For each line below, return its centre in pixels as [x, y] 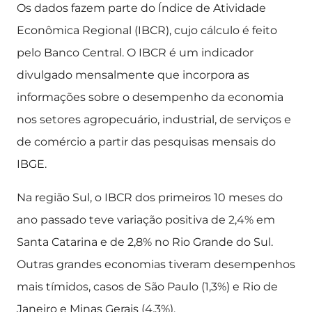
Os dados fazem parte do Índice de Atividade [141, 8]
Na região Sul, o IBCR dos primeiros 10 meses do [150, 197]
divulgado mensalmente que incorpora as [133, 75]
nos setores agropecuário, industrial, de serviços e [154, 119]
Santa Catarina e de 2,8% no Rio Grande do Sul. [145, 242]
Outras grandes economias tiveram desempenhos [156, 264]
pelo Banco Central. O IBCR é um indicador [135, 53]
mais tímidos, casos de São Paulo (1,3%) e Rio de [147, 287]
